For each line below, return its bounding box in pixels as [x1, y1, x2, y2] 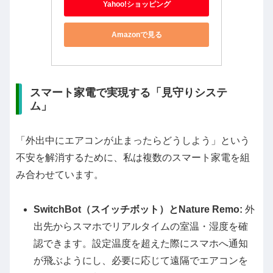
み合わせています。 [16, 169, 104, 180]
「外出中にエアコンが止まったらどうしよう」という [16, 135, 250, 146]
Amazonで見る [111, 30, 162, 39]
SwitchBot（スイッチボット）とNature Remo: [34, 204, 243, 215]
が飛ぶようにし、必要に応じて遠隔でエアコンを [34, 255, 249, 266]
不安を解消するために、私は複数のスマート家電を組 [16, 152, 250, 163]
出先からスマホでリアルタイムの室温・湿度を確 [34, 221, 249, 232]
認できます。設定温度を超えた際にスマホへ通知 [34, 238, 249, 249]
